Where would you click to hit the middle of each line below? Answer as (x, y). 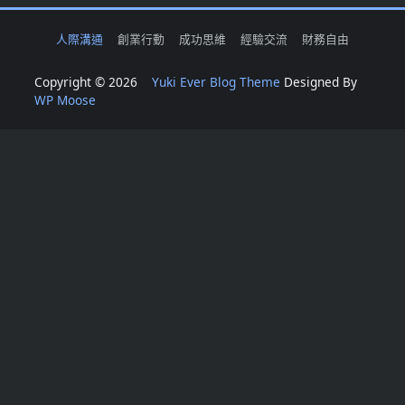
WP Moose (65, 100)
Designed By (319, 82)
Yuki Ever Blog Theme (216, 82)
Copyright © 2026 (93, 82)
